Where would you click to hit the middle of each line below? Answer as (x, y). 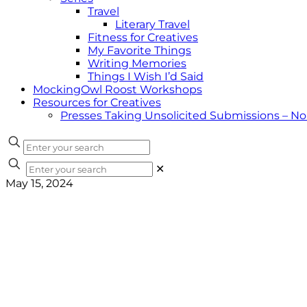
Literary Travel (152, 24)
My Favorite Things (139, 50)
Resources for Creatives (97, 102)
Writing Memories (137, 63)
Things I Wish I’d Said (146, 76)
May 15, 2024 (39, 183)
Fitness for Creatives (143, 37)
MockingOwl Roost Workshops (118, 89)
